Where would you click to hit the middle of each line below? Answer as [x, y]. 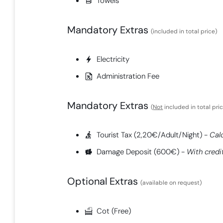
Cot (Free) [114, 211]
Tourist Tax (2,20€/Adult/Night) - [153, 135]
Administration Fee [128, 76]
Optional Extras [104, 181]
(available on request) [171, 183]
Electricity [113, 59]
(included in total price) [184, 31]
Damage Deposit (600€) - [142, 152]
